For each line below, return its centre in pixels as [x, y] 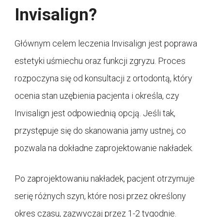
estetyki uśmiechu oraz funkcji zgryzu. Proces [100, 61]
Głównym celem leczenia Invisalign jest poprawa [106, 44]
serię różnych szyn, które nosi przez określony [100, 196]
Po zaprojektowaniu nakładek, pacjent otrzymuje [105, 179]
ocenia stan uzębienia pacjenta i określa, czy [97, 96]
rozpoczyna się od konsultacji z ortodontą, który [103, 78]
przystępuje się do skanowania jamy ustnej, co [100, 131]
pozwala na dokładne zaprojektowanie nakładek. [104, 148]
